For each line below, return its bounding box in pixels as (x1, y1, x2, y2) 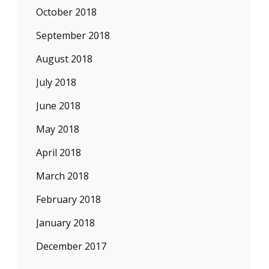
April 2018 (36, 146, 81, 159)
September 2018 (36, 29, 110, 42)
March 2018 (36, 169, 89, 183)
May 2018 (36, 122, 79, 136)
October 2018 (36, 5, 97, 19)
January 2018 (36, 216, 95, 229)
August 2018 (36, 52, 92, 65)
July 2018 (36, 76, 76, 89)
